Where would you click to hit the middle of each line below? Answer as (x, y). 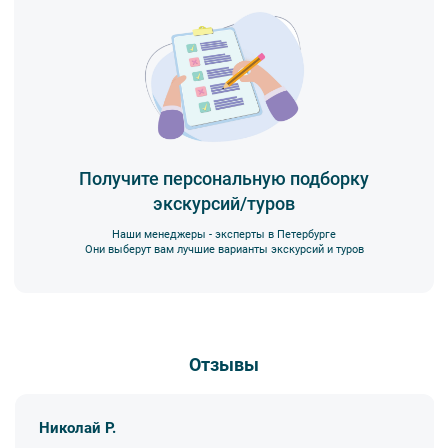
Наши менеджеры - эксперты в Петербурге (224, 234)
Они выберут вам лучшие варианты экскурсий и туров (224, 249)
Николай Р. (78, 428)
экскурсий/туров (224, 203)
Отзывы (224, 364)
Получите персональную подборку (224, 178)
